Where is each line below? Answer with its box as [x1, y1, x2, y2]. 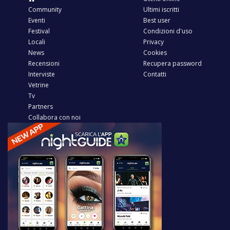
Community [28, 5, 62, 14]
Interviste [28, 69, 55, 79]
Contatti [143, 69, 166, 79]
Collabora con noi [28, 112, 81, 122]
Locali [28, 37, 45, 46]
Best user [143, 15, 170, 25]
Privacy [143, 37, 164, 46]
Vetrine [28, 80, 49, 89]
